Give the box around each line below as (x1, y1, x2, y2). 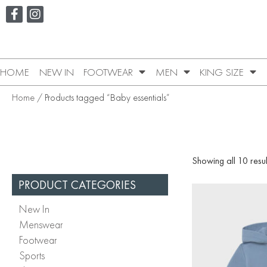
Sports (19, 248, 45, 262)
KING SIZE (200, 65, 244, 79)
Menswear (19, 217, 63, 231)
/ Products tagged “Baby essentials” (35, 91, 170, 104)
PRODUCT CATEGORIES (18, 176, 136, 193)
